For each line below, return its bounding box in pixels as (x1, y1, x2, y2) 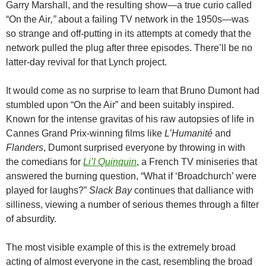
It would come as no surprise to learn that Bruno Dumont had (6, 85, 259, 96)
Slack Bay (89, 185, 132, 196)
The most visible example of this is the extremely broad (6, 242, 236, 253)
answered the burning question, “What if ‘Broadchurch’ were (6, 171, 256, 182)
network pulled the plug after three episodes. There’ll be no (6, 43, 252, 53)
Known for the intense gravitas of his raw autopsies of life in (6, 114, 254, 125)
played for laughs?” (6, 185, 89, 196)
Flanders (6, 142, 43, 153)
